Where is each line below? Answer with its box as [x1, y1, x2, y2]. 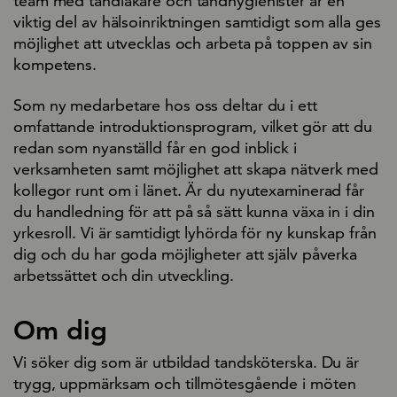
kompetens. [13, 53, 97, 74]
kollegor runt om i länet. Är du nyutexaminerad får [13, 179, 364, 200]
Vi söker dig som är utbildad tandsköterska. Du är [13, 351, 360, 372]
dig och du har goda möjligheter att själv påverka [13, 243, 358, 264]
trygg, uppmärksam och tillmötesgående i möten [13, 372, 356, 393]
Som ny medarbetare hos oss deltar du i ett [13, 94, 317, 115]
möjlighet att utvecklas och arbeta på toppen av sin [13, 32, 372, 53]
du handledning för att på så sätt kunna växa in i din [13, 200, 375, 222]
